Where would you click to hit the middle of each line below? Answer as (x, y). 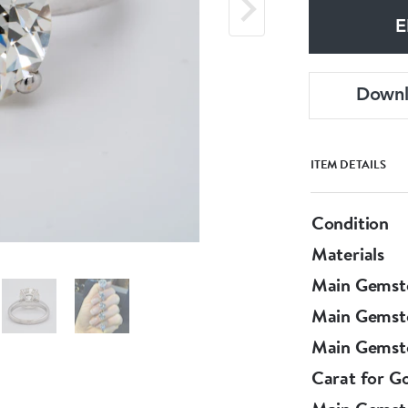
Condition (350, 223)
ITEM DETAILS (348, 164)
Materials (347, 254)
